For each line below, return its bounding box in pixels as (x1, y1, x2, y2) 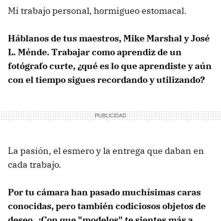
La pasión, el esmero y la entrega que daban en (8, 145, 204, 157)
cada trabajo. (8, 159, 61, 171)
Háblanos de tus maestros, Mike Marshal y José (8, 33, 210, 44)
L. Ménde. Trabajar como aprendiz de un (8, 46, 182, 58)
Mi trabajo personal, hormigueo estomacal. (8, 5, 186, 17)
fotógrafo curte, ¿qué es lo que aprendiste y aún (8, 60, 212, 72)
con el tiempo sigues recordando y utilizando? (8, 74, 205, 86)
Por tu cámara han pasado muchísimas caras (8, 186, 201, 198)
